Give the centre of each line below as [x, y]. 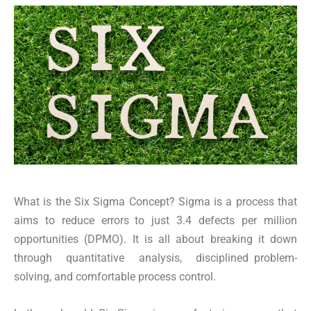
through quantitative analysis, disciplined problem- [155, 258]
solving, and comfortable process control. [115, 277]
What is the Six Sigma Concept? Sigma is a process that [155, 202]
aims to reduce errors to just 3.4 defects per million [155, 221]
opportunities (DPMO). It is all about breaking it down [155, 239]
